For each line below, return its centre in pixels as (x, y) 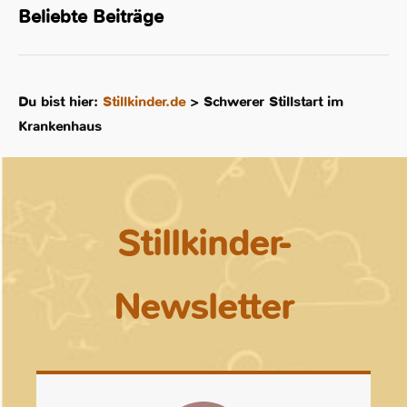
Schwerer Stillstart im (273, 102)
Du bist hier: (60, 102)
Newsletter (203, 308)
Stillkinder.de (144, 102)
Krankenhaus (60, 127)
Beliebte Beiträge (91, 16)
